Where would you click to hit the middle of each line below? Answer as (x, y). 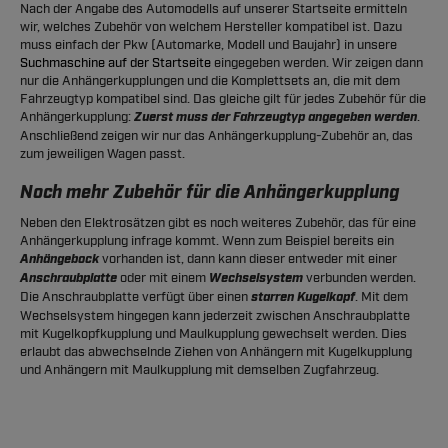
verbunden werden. (359, 278)
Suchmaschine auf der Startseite (115, 63)
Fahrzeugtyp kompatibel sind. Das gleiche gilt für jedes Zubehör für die (223, 99)
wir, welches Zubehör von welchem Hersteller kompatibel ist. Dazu (211, 27)
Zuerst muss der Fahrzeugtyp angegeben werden (275, 117)
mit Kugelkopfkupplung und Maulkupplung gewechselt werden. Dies (213, 334)
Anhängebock (59, 259)
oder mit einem (163, 278)
